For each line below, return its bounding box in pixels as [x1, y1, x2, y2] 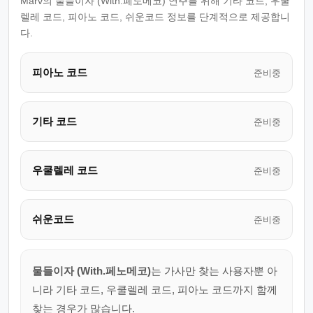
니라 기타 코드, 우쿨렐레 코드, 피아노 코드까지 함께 [32, 284, 277, 296]
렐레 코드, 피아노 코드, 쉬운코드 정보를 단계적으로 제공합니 [20, 11, 290, 22]
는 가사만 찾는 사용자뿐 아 [151, 265, 277, 277]
